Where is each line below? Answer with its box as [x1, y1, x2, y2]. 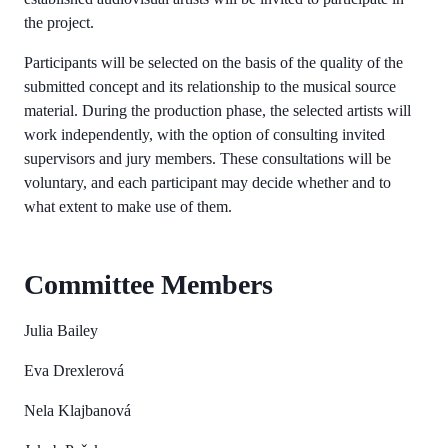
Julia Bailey [24, 321, 98, 339]
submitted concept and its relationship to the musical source [24, 77, 396, 95]
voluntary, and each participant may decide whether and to [24, 173, 391, 191]
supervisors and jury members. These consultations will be [24, 149, 391, 167]
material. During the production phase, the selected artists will [24, 101, 411, 119]
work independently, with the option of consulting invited [24, 125, 385, 143]
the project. [24, 13, 94, 31]
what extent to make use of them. [24, 197, 232, 215]
